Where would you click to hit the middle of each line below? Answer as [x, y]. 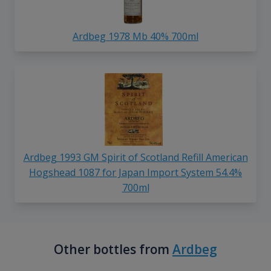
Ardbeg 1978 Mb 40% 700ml [135, 37]
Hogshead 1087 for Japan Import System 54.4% [135, 173]
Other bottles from [113, 250]
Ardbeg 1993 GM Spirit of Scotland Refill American [135, 158]
